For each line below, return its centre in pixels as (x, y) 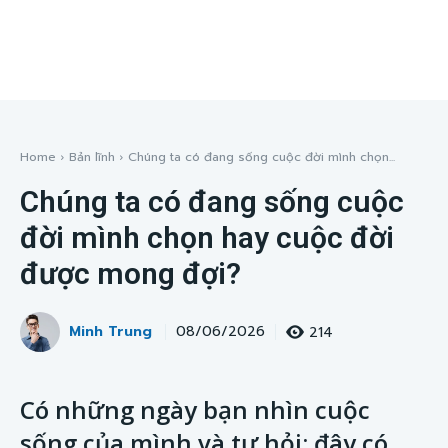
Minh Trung (110, 331)
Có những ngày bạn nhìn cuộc (195, 409)
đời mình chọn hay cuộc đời (207, 237)
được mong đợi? (130, 273)
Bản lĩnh (92, 157)
